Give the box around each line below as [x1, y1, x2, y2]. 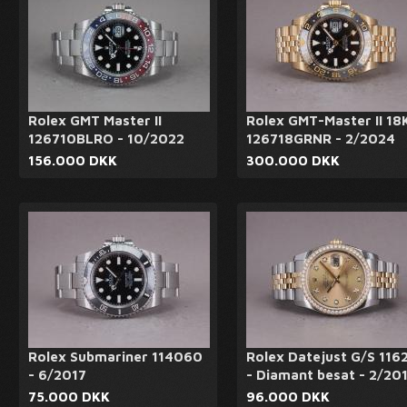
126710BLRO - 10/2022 [28, 131, 184, 146]
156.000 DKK [28, 153, 117, 168]
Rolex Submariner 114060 [28, 349, 203, 364]
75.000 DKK [28, 389, 110, 404]
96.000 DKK [246, 389, 330, 404]
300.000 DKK [246, 153, 340, 168]
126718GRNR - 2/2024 [246, 131, 395, 146]
